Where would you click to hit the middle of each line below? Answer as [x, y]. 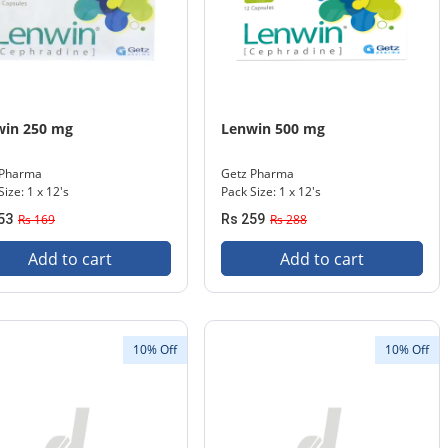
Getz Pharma [257, 173]
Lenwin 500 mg [273, 128]
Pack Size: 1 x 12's [271, 191]
